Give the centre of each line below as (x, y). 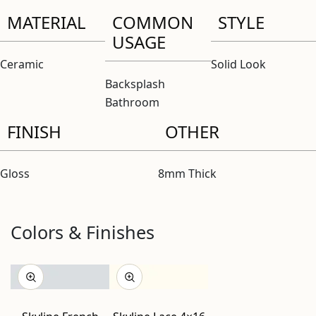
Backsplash (135, 84)
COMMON (153, 22)
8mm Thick (187, 174)
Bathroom (133, 102)
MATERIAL (47, 22)
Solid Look (238, 64)
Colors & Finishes (83, 232)
